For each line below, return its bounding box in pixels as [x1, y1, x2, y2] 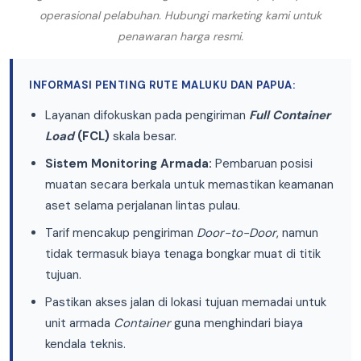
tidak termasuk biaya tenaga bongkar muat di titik [45, 246, 321, 263]
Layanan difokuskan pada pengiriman [45, 107, 249, 124]
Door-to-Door [197, 225, 276, 242]
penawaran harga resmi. [118, 29, 243, 44]
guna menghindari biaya [171, 315, 303, 332]
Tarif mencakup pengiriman [45, 225, 197, 242]
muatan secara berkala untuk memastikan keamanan [45, 176, 334, 193]
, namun [276, 225, 318, 242]
